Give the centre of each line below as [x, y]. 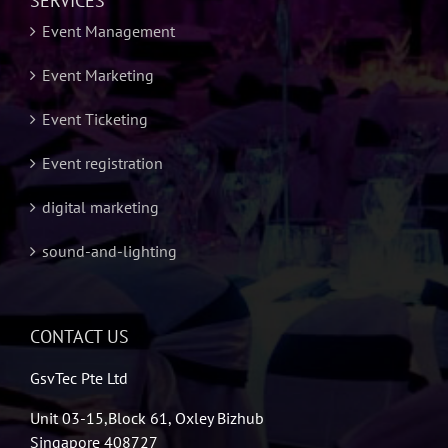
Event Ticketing [95, 119]
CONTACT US [79, 336]
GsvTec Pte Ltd [79, 378]
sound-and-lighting [109, 251]
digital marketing [100, 207]
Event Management [108, 31]
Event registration [102, 163]
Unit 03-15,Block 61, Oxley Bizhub [147, 418]
